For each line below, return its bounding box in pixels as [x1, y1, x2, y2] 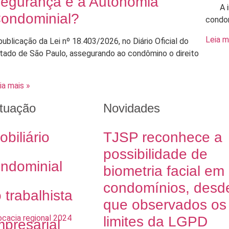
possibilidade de [103, 146, 208, 162]
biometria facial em [103, 163, 224, 179]
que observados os [103, 196, 226, 213]
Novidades [103, 101, 160, 115]
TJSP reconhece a [103, 129, 222, 145]
